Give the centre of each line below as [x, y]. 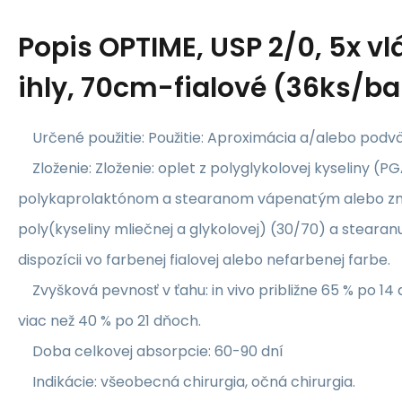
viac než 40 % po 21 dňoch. [109, 320]
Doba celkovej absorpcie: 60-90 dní [151, 351]
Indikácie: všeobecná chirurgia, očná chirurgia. [187, 381]
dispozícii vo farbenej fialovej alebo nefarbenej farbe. [204, 259]
